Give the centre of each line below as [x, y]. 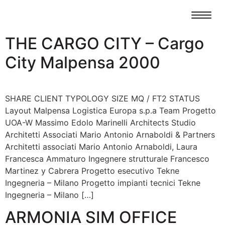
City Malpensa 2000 [83, 63]
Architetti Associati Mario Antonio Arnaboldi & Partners [110, 135]
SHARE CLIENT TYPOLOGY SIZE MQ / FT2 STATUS [102, 98]
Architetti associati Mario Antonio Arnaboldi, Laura [101, 147]
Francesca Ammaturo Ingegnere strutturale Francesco [107, 159]
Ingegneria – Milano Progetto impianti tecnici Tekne [103, 183]
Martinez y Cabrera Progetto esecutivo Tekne [92, 171]
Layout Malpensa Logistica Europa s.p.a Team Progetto [110, 110]
